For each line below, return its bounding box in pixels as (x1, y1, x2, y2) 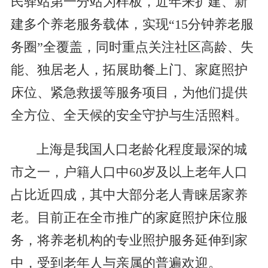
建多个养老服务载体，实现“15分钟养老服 (10, 17, 254, 32)
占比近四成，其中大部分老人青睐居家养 (10, 187, 248, 202)
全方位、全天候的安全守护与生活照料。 (10, 108, 248, 123)
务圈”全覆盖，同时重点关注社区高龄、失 (10, 39, 254, 54)
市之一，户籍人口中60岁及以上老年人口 (10, 165, 248, 179)
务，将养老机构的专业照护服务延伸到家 (10, 233, 248, 248)
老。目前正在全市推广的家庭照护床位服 (10, 210, 248, 225)
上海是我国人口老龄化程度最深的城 (36, 142, 247, 157)
